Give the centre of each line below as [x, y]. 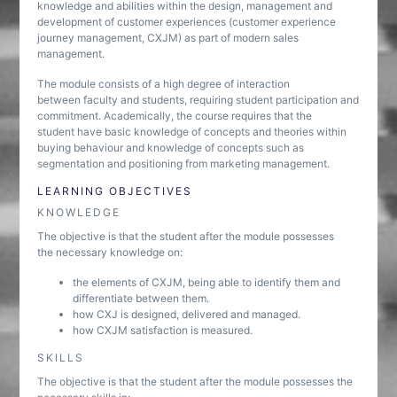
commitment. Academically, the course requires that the [175, 116]
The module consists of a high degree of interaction [164, 84]
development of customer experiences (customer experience [187, 22]
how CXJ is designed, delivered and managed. [187, 314]
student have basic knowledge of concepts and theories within [192, 132]
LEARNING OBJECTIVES [115, 191]
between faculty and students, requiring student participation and [198, 100]
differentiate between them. [141, 298]
